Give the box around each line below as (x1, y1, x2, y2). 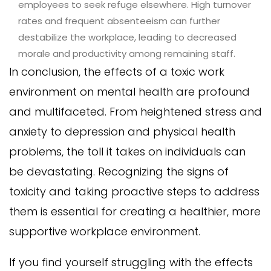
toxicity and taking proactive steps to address (9, 183, 260, 199)
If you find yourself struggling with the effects (9, 254, 253, 270)
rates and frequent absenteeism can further (18, 14, 220, 27)
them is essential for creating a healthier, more (9, 203, 261, 219)
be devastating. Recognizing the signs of (9, 163, 229, 179)
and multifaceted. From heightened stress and (9, 103, 262, 119)
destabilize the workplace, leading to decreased (18, 30, 237, 44)
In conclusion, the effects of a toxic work (9, 64, 224, 79)
